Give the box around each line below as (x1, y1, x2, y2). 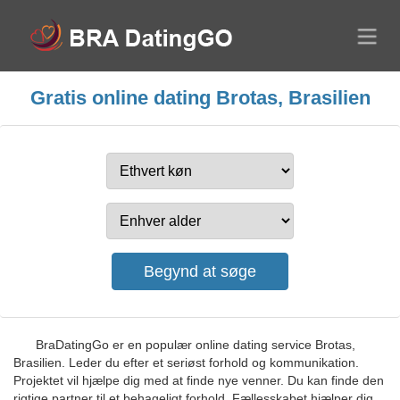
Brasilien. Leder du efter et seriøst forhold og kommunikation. (13, 355, 359, 370)
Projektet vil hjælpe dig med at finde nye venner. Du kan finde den (13, 373, 384, 387)
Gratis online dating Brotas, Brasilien (29, 87, 371, 109)
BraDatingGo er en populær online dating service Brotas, (36, 337, 355, 352)
